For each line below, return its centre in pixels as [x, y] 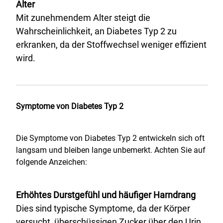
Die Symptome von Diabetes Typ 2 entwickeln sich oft [110, 138]
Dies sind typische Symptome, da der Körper [103, 208]
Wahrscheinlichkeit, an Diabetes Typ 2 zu [96, 31]
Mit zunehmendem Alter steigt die [83, 18]
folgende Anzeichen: [52, 162]
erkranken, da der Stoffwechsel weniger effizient [111, 45]
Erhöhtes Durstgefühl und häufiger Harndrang [106, 195]
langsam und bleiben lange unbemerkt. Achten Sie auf [111, 150]
